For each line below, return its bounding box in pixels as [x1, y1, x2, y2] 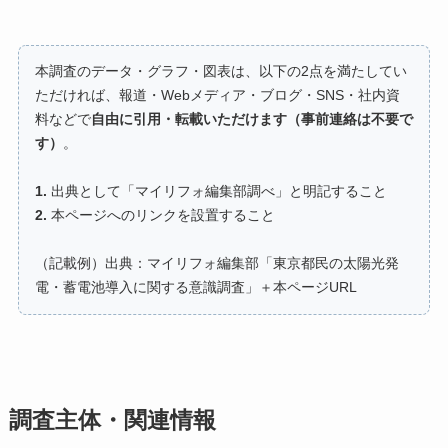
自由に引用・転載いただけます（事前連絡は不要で [90, 111, 413, 127]
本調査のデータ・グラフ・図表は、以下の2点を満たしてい [34, 63, 407, 79]
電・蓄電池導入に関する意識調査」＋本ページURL [34, 279, 357, 295]
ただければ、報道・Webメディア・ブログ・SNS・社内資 [34, 87, 400, 103]
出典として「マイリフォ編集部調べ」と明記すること [46, 183, 387, 199]
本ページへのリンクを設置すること [46, 207, 275, 223]
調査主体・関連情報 [8, 407, 216, 433]
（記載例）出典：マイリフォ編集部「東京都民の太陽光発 [34, 255, 399, 271]
